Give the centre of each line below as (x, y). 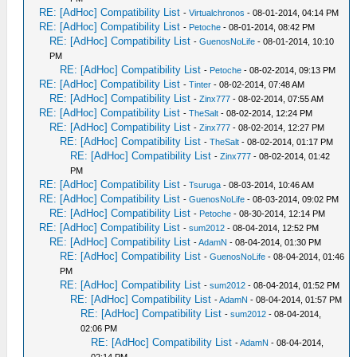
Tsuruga (205, 185)
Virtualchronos (217, 13)
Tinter (200, 84)
